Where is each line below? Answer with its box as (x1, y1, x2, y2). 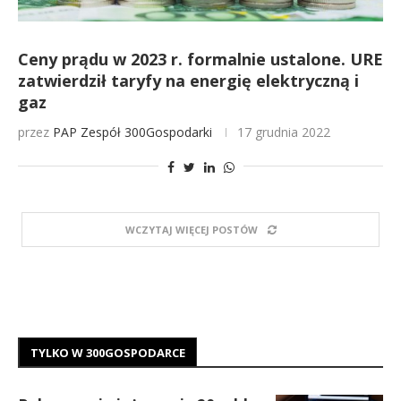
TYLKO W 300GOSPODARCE (30, 345, 185, 361)
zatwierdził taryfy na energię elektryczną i (18, 70, 359, 91)
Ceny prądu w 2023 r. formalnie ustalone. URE (18, 48, 383, 70)
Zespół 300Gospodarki (81, 124, 212, 141)
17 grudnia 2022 (237, 124, 330, 141)
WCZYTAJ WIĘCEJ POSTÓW (124, 223, 258, 236)
